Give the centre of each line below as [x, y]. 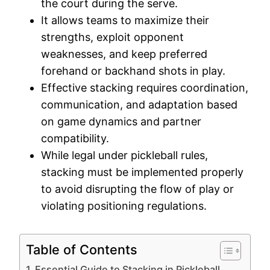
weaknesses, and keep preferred [124, 54]
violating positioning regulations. [124, 206]
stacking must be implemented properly [142, 172]
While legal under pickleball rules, [124, 155]
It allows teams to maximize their [125, 20]
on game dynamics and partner [121, 121]
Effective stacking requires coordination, [145, 87]
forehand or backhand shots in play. [133, 71]
